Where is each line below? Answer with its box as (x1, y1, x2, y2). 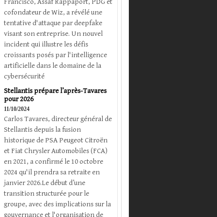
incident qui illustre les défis (4, 40, 88, 48)
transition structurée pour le (4, 189, 89, 198)
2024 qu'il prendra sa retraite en (4, 168, 100, 176)
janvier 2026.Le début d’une (4, 178, 85, 187)
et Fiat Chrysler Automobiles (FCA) (4, 146, 108, 155)
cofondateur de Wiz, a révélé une (4, 8, 102, 16)
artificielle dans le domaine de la (4, 61, 101, 70)
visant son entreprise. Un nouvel (4, 29, 103, 38)
